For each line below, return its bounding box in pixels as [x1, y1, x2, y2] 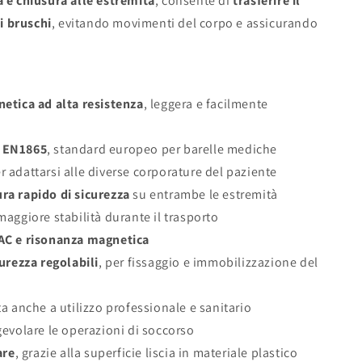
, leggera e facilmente [143, 95, 268, 113]
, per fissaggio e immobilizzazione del [99, 254, 318, 271]
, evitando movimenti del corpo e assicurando [51, 15, 318, 32]
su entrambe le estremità [129, 186, 278, 204]
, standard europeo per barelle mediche [47, 141, 278, 158]
